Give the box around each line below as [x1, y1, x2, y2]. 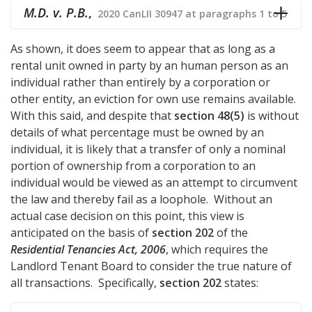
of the [214, 224, 248, 240]
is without [244, 107, 299, 123]
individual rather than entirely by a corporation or [10, 74, 270, 90]
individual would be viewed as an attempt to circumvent [10, 174, 297, 190]
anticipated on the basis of [10, 224, 152, 240]
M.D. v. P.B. [24, 3, 88, 21]
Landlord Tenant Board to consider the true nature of [10, 258, 292, 274]
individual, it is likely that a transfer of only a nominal [10, 141, 286, 157]
